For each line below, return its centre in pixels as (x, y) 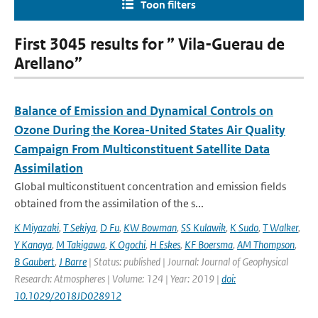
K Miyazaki (37, 227)
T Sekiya (79, 227)
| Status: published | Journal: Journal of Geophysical (187, 262)
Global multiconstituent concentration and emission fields (150, 186)
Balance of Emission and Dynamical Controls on (144, 111)
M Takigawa (81, 245)
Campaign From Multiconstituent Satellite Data (142, 149)
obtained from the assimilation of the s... (109, 203)
